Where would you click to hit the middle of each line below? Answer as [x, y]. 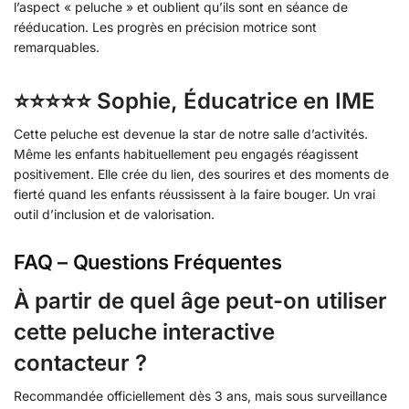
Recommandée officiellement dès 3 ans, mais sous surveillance [200, 395]
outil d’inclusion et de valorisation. [114, 214]
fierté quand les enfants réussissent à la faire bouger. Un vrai [194, 194]
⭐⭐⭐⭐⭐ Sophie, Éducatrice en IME [194, 100]
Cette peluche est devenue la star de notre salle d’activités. [191, 133]
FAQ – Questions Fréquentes [148, 262]
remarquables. [57, 47]
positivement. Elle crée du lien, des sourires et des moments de [201, 173]
